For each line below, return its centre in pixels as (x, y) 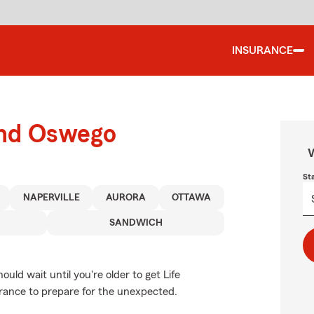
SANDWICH (136, 223)
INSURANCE (262, 50)
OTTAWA (192, 198)
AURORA (126, 198)
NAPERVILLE (51, 198)
